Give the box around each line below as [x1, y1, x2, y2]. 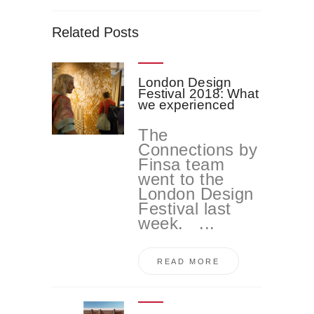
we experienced [138, 97, 235, 112]
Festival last [138, 198, 231, 218]
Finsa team [138, 154, 225, 174]
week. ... [138, 213, 215, 233]
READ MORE [156, 257, 220, 266]
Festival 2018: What [138, 86, 259, 101]
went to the [138, 169, 224, 189]
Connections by [138, 139, 258, 159]
